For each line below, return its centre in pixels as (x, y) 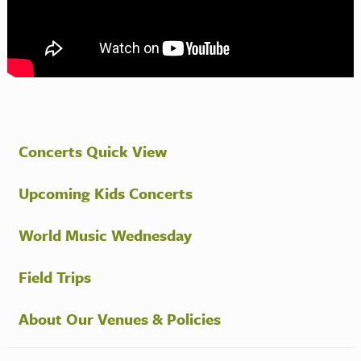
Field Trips (54, 277)
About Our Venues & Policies (119, 319)
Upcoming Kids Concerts (105, 193)
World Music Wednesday (105, 235)
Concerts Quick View (92, 151)
